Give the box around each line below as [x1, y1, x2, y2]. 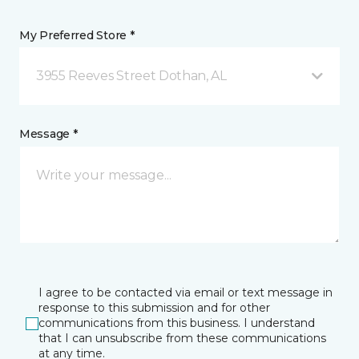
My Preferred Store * [19, 28, 135, 42]
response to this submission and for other [38, 301, 270, 315]
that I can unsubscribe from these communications [38, 331, 326, 345]
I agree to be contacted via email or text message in [38, 285, 333, 300]
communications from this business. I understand [38, 316, 315, 330]
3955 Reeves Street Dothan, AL [36, 68, 227, 83]
